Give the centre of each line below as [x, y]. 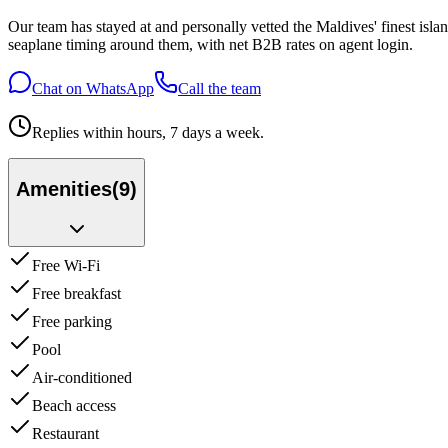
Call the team [219, 89]
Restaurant [65, 434]
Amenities [64, 188]
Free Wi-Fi [66, 266]
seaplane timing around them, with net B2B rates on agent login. [210, 45]
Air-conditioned [82, 378]
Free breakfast [76, 294]
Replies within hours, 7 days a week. [148, 133]
